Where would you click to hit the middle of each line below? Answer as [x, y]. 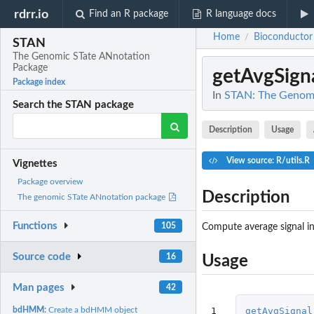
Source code [42, 257]
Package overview [50, 182]
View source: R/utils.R [267, 160]
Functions [35, 226]
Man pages [39, 287]
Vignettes [35, 164]
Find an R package [129, 14]
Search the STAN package [74, 105]
